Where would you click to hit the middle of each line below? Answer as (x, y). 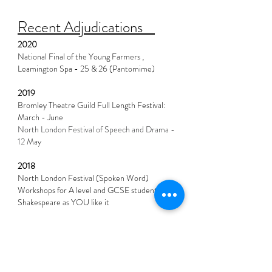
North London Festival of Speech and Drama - (96, 129)
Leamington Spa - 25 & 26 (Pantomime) (86, 69)
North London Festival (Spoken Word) (83, 178)
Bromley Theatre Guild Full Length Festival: (92, 105)
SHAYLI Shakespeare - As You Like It (82, 262)
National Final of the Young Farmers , (81, 56)
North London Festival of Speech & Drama (90, 250)
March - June (40, 117)
